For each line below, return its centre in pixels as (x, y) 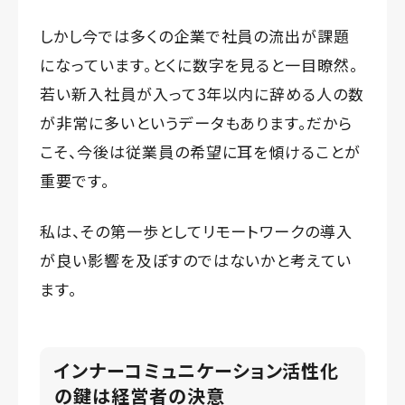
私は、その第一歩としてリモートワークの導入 (197, 231)
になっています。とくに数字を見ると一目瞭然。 (199, 64)
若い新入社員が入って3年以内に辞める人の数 (202, 93)
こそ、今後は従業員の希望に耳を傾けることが (201, 151)
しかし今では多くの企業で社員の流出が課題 (195, 35)
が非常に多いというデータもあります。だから (197, 122)
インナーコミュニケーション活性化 (197, 370)
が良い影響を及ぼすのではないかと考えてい (196, 259)
